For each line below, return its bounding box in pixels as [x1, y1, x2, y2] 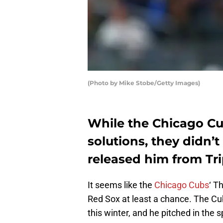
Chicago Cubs [154, 180, 209, 191]
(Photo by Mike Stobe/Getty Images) [88, 79, 200, 87]
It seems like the [88, 180, 154, 191]
